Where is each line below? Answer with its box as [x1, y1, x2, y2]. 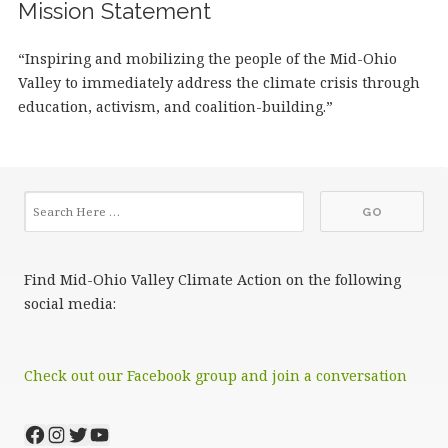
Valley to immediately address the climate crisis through [17, 73, 420, 93]
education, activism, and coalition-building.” [17, 97, 333, 117]
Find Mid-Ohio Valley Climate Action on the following [24, 270, 401, 290]
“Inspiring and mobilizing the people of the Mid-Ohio [17, 49, 397, 69]
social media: [24, 294, 116, 314]
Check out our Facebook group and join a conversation [24, 366, 407, 386]
